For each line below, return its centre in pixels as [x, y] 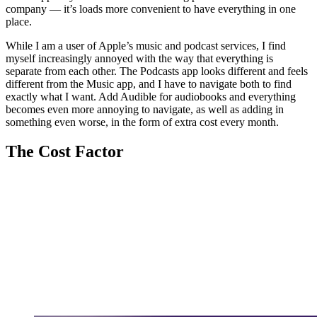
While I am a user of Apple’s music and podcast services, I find [146, 45]
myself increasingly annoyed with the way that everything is [139, 58]
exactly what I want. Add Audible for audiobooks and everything [151, 96]
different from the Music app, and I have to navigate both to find [149, 83]
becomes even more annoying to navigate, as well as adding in [145, 109]
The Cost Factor [65, 152]
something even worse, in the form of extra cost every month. [142, 122]
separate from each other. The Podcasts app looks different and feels [157, 71]
